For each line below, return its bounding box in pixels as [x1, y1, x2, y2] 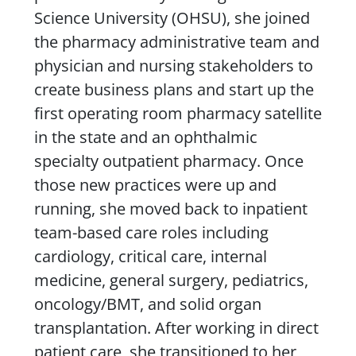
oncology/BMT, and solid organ [33, 292, 261, 315]
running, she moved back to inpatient [33, 197, 308, 219]
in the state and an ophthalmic [33, 126, 257, 148]
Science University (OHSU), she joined [33, 6, 310, 29]
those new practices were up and [33, 173, 277, 195]
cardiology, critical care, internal [33, 245, 267, 267]
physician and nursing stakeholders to [33, 54, 313, 76]
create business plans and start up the [33, 78, 314, 100]
